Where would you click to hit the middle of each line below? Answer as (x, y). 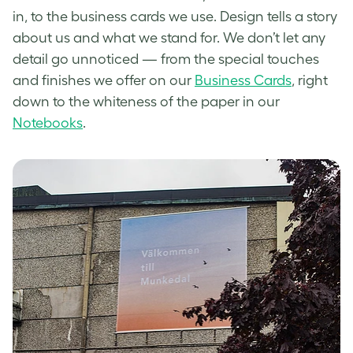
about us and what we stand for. (118, 37)
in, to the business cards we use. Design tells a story (175, 16)
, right (310, 80)
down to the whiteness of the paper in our (146, 101)
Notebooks (48, 123)
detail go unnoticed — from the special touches (166, 59)
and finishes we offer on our (104, 80)
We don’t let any (274, 37)
